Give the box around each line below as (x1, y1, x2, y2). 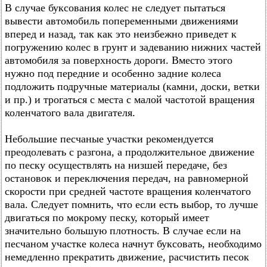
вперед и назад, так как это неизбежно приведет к (5, 28, 237, 40)
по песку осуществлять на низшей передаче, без (5, 159, 227, 171)
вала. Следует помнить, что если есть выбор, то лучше (5, 198, 258, 210)
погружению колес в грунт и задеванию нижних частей (5, 41, 261, 53)
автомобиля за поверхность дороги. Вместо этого (5, 54, 232, 66)
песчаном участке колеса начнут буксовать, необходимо (5, 238, 262, 250)
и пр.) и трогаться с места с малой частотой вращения (5, 94, 254, 105)
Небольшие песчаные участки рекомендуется (5, 133, 213, 145)
